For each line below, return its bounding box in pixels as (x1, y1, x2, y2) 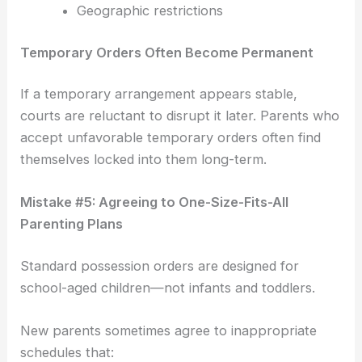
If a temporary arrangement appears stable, (20, 86, 298, 103)
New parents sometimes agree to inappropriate (20, 322, 318, 339)
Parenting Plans (20, 216, 124, 233)
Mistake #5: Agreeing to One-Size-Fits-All (20, 194, 289, 211)
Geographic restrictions (76, 2, 223, 19)
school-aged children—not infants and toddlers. (20, 280, 316, 297)
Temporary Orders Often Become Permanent (20, 44, 314, 61)
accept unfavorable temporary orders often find (20, 129, 322, 146)
